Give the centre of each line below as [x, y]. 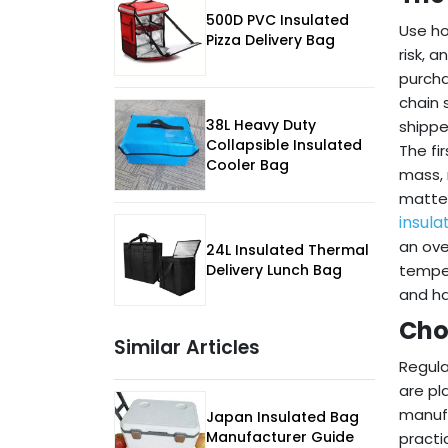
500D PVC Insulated [277, 20]
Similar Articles [187, 348]
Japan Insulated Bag [282, 417]
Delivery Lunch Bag [274, 270]
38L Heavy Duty [261, 125]
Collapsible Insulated [284, 145]
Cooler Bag [247, 165]
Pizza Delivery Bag [270, 40]
